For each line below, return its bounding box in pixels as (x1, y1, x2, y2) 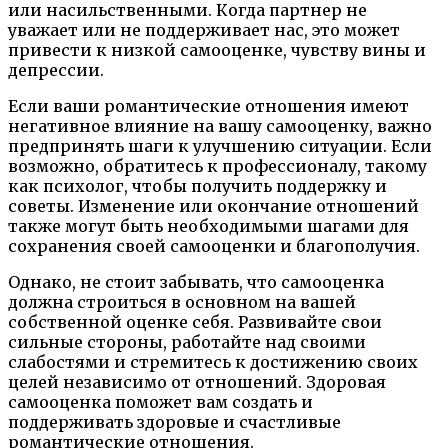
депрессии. (8, 59, 104, 80)
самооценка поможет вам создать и (8, 391, 313, 412)
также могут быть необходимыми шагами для (8, 215, 409, 236)
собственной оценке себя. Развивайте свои (8, 311, 382, 332)
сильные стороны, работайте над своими (8, 331, 366, 352)
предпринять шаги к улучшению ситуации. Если (8, 135, 432, 156)
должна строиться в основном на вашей (8, 291, 356, 312)
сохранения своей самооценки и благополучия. (8, 235, 420, 256)
